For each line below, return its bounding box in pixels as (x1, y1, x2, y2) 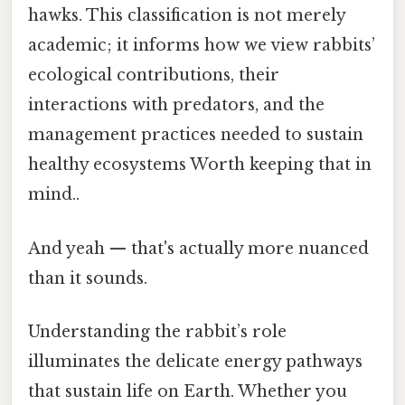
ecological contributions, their (28, 65, 279, 86)
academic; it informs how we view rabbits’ (28, 35, 375, 56)
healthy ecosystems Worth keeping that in (28, 155, 372, 175)
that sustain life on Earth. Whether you (28, 381, 347, 401)
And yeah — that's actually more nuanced (28, 238, 369, 259)
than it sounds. (28, 268, 147, 288)
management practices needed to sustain (28, 125, 363, 146)
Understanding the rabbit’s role (28, 321, 287, 342)
